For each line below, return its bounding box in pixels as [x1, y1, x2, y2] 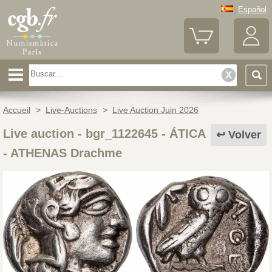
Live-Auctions [45, 105, 97, 115]
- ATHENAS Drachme [2, 146, 122, 160]
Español [238, 4, 267, 14]
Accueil [2, 105, 30, 115]
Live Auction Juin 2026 [112, 105, 199, 115]
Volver [228, 129, 262, 141]
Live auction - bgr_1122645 [2, 127, 158, 141]
